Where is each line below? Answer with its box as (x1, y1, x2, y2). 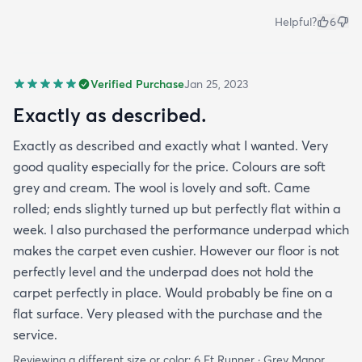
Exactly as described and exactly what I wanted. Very (13, 137, 328, 154)
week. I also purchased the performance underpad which (13, 221, 349, 238)
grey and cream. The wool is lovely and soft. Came (13, 179, 310, 196)
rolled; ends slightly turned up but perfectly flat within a (13, 200, 341, 217)
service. (13, 326, 57, 343)
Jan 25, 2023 (184, 77, 248, 92)
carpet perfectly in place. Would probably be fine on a (13, 284, 333, 301)
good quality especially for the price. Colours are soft (13, 158, 326, 175)
